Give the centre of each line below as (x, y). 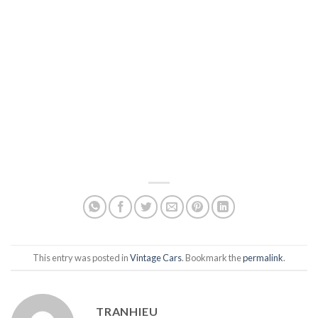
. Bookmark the (212, 257)
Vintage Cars (156, 257)
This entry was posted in (81, 257)
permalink (263, 257)
